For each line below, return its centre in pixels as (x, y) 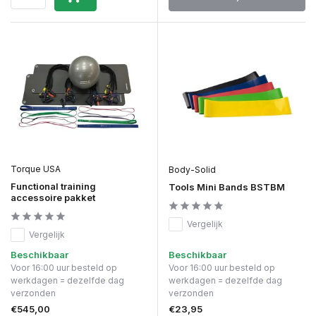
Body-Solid (192, 169)
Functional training (53, 186)
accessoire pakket (53, 197)
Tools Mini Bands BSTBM (227, 187)
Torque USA (36, 169)
